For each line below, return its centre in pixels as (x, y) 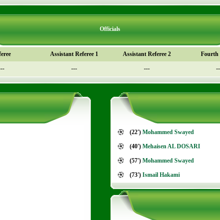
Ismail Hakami (161, 175)
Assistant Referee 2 (147, 54)
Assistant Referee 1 (74, 54)
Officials (110, 29)
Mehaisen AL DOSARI (171, 146)
